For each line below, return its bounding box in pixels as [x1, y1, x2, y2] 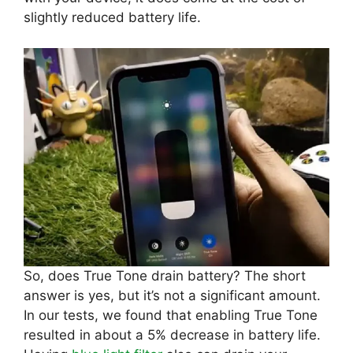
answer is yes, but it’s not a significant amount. [24, 287, 321, 303]
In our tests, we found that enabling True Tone [24, 307, 318, 323]
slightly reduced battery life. [24, 9, 201, 26]
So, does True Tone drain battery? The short [24, 267, 306, 284]
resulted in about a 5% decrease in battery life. [24, 326, 321, 343]
